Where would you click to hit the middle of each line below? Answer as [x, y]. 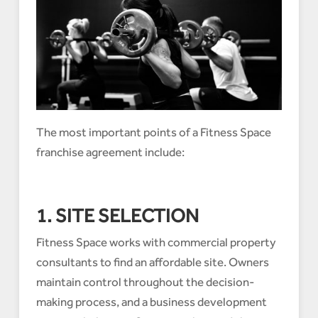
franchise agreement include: [110, 152]
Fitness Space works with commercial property [156, 242]
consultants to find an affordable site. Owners [152, 262]
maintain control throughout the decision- [145, 282]
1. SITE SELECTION [117, 216]
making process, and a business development [151, 302]
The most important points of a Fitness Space [153, 132]
